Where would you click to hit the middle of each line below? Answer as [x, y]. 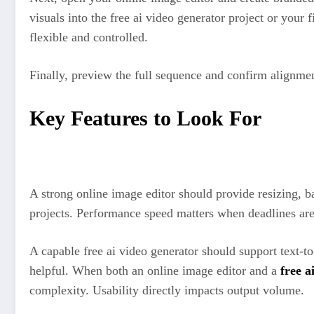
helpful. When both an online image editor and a [155, 270]
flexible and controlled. [89, 37]
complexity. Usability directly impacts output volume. [167, 290]
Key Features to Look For [145, 118]
